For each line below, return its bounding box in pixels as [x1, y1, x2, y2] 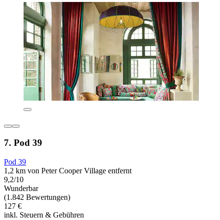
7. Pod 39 [4, 137, 42, 148]
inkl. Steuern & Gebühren [4, 210, 84, 219]
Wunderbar [4, 184, 38, 192]
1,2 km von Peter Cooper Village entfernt [4, 166, 132, 175]
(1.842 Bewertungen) [4, 192, 70, 201]
